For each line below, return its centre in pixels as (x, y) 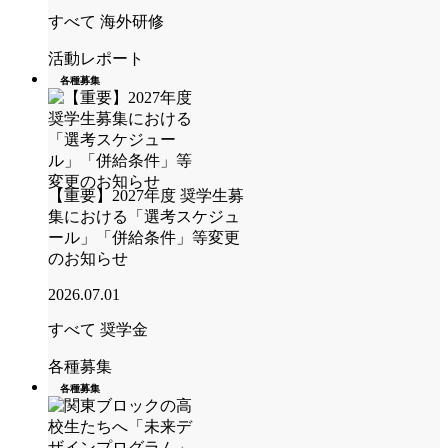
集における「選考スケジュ (144, 216)
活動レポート (96, 58)
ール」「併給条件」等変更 (144, 237)
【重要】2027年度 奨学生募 (146, 195)
